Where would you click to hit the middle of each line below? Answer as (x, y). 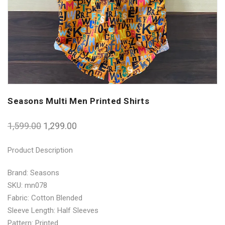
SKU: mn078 (27, 185)
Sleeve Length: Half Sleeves (53, 210)
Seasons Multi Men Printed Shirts (78, 101)
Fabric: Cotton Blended (45, 198)
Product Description (40, 150)
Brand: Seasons (33, 173)
